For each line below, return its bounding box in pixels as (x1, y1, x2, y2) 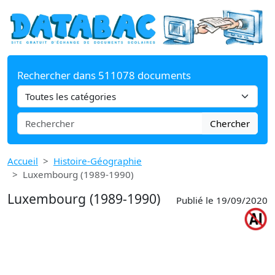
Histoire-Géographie (53, 154, 142, 167)
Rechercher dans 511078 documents (17, 68, 191, 82)
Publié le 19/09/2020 (176, 193, 268, 206)
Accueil (7, 154, 38, 167)
